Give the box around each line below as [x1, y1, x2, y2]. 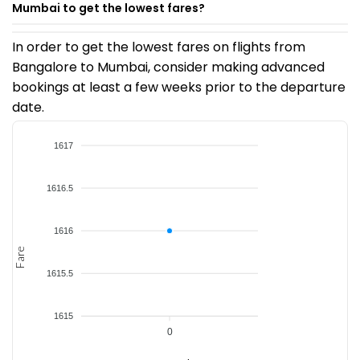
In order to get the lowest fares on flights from [12, 38, 305, 56]
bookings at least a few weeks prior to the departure [12, 78, 346, 96]
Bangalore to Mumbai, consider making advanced [12, 58, 325, 76]
